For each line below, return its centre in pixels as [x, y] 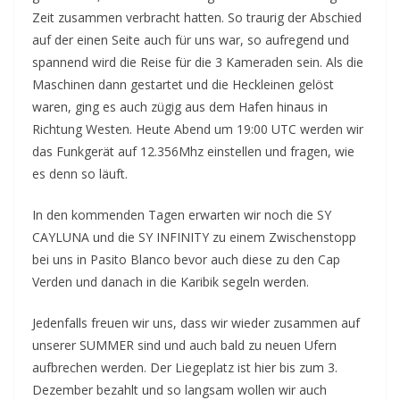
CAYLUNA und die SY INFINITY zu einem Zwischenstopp [194, 237]
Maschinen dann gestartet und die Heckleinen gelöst [183, 84]
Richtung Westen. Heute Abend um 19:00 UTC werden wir [198, 129]
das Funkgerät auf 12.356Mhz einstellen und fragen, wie [193, 151]
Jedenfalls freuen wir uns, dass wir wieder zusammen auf [196, 323]
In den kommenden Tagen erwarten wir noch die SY [182, 215]
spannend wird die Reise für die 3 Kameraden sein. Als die [198, 62]
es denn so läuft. [80, 174]
